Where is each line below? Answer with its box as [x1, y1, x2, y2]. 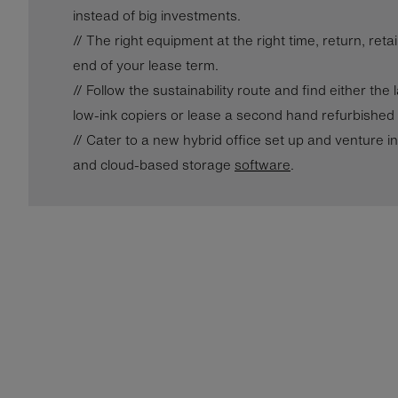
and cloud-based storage [73, 155, 235, 174]
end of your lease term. [73, 55, 219, 75]
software [235, 155, 291, 174]
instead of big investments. [73, 5, 241, 25]
